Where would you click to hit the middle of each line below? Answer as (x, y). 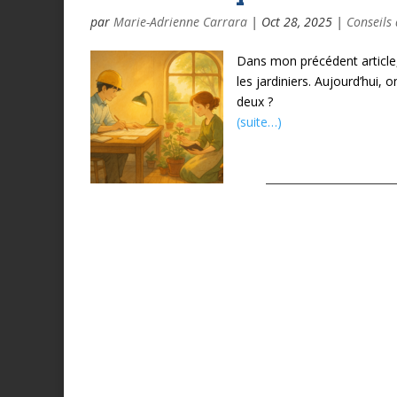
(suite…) (259, 122)
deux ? (255, 102)
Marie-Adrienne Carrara (180, 22)
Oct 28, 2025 (297, 22)
